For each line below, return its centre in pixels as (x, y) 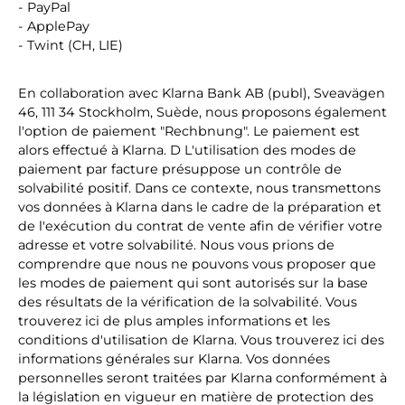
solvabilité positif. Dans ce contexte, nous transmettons (199, 188)
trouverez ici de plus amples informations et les (174, 321)
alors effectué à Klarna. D (99, 150)
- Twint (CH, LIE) (71, 45)
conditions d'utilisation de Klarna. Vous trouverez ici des (201, 340)
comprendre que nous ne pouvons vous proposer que (197, 264)
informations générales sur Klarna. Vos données (174, 359)
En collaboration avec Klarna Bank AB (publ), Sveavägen (202, 93)
